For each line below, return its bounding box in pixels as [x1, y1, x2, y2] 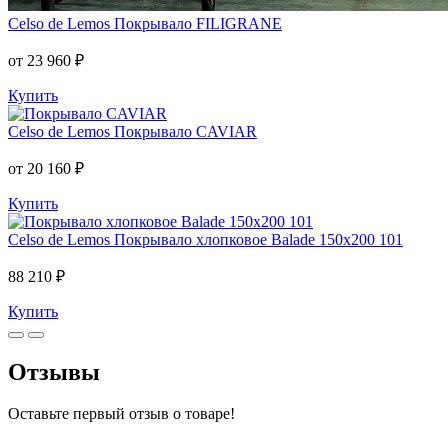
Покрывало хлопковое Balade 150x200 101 [114, 230, 403, 248]
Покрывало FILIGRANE [114, 14, 282, 32]
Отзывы [8, 358, 100, 385]
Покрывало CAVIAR [114, 122, 257, 140]
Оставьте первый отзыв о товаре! [8, 405, 235, 423]
